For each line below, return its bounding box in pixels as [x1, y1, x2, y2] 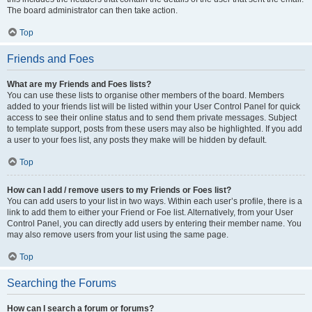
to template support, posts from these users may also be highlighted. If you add [7, 124, 302, 134]
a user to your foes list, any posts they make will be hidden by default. [7, 135, 267, 145]
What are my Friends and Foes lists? [7, 79, 151, 89]
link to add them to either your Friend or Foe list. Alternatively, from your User [7, 208, 293, 217]
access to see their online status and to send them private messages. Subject [7, 113, 297, 123]
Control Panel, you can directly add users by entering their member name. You [7, 219, 302, 228]
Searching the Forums [7, 277, 116, 289]
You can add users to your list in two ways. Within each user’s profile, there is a [7, 196, 302, 206]
